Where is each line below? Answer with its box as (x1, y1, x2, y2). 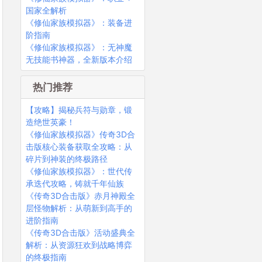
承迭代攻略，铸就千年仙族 (25, 178, 124, 189)
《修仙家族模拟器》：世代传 (25, 166, 132, 177)
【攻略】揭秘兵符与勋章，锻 (25, 105, 132, 115)
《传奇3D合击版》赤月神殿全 (25, 191, 135, 201)
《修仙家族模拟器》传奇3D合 (25, 129, 135, 140)
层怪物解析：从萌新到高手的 (25, 203, 132, 213)
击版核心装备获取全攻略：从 (25, 142, 132, 152)
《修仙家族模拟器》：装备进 (25, 18, 132, 28)
